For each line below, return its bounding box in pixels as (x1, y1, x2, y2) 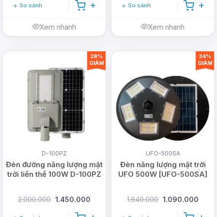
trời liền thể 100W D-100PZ (7, 170, 101, 179)
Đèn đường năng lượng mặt (6, 160, 103, 170)
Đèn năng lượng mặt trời (120, 160, 206, 170)
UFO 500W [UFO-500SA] (118, 170, 207, 179)
